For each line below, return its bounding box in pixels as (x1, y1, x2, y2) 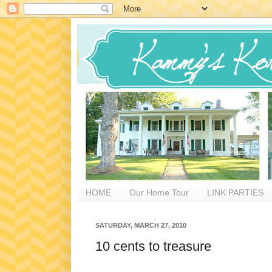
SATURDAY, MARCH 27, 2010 (95, 221, 186, 229)
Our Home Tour (129, 188, 189, 198)
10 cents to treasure (95, 239, 211, 254)
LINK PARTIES (207, 188, 263, 198)
